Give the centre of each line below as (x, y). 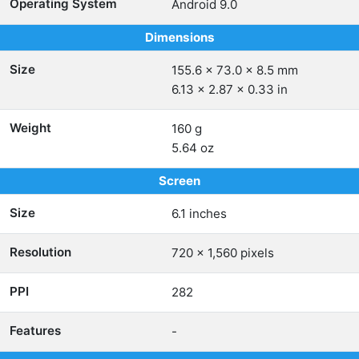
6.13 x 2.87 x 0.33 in (230, 89)
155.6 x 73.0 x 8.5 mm (235, 70)
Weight (30, 128)
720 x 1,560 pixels (223, 253)
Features (35, 331)
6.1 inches (199, 214)
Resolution (40, 252)
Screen (179, 181)
